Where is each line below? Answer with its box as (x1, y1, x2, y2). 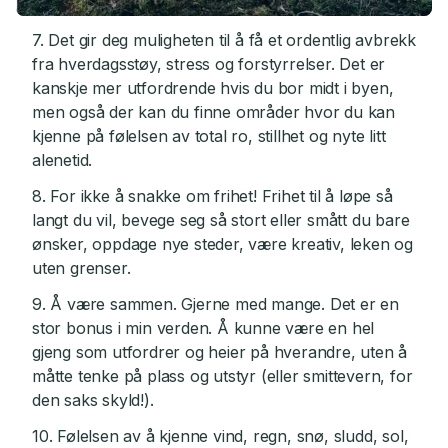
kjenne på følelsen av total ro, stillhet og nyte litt (32, 126, 386, 147)
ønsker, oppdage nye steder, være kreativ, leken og (32, 234, 413, 255)
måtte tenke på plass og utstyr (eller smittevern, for (32, 366, 413, 387)
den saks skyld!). (32, 390, 154, 411)
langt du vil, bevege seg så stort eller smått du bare (32, 210, 410, 231)
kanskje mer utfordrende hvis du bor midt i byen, (32, 78, 394, 99)
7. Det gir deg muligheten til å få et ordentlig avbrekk (32, 30, 416, 51)
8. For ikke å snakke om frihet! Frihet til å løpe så (32, 186, 393, 207)
